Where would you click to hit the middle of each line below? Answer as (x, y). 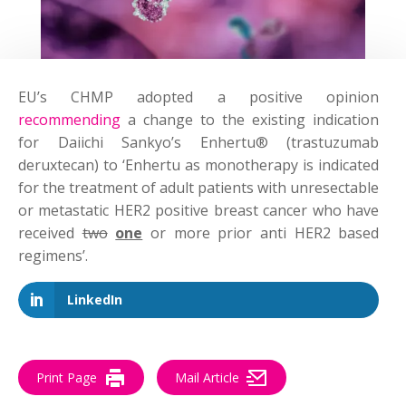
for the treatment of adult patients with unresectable (199, 188)
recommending (69, 120)
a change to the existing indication (250, 120)
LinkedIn (95, 300)
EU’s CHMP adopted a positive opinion (199, 97)
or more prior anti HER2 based (261, 233)
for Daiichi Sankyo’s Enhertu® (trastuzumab (199, 143)
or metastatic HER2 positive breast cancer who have (199, 211)
